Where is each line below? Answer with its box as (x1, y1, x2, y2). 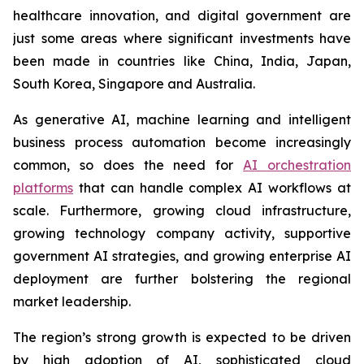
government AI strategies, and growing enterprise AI (13, 247, 351, 264)
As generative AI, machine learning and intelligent (13, 110, 351, 128)
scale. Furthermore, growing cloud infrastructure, (13, 201, 351, 219)
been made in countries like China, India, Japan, (13, 52, 351, 69)
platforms (13, 179, 73, 196)
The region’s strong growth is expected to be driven (13, 328, 351, 345)
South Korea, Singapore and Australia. (13, 75, 255, 92)
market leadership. (13, 292, 131, 310)
